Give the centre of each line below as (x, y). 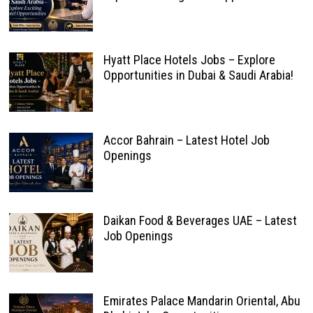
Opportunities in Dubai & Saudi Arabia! (198, 75)
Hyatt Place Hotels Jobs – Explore (189, 60)
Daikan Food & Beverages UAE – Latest (200, 220)
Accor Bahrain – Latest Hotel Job (186, 140)
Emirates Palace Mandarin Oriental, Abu (202, 301)
